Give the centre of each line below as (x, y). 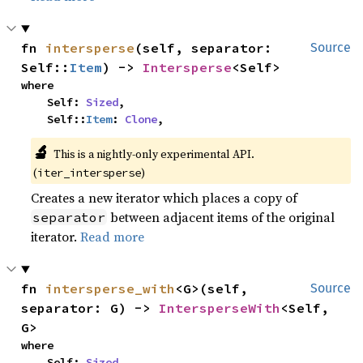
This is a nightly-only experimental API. (154, 154)
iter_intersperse (90, 173)
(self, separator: (204, 48)
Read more (113, 237)
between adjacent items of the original (221, 217)
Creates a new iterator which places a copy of (164, 198)
